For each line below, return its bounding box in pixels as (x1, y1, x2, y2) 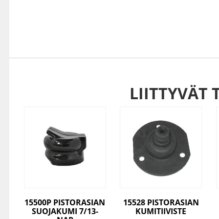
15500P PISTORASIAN (24, 197, 106, 208)
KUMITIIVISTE (135, 206, 187, 217)
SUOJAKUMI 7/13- (31, 206, 98, 217)
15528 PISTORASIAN (123, 197, 199, 208)
